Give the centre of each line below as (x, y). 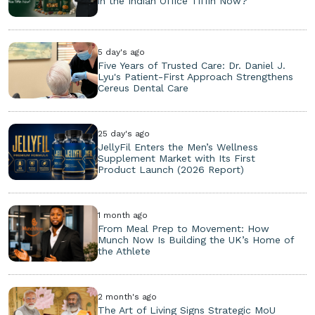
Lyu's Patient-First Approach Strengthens (196, 76)
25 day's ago (124, 133)
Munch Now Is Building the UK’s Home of (196, 239)
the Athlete (124, 251)
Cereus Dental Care (143, 88)
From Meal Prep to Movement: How (184, 228)
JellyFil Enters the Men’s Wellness (178, 147)
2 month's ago (128, 296)
